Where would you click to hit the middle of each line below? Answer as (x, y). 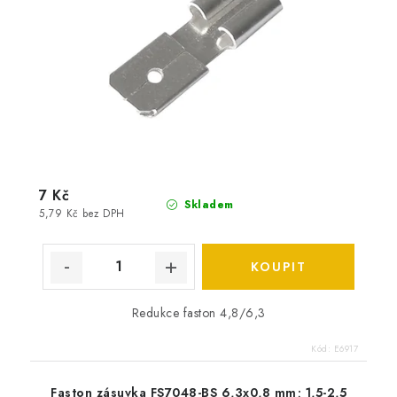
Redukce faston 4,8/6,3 (198, 312)
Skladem (207, 204)
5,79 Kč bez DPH (82, 213)
